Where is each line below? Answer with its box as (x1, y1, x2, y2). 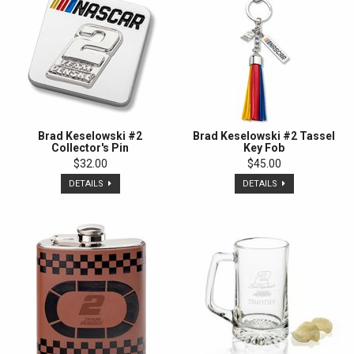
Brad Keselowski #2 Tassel (193, 130, 335, 143)
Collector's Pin (51, 141, 129, 155)
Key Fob (243, 141, 284, 155)
